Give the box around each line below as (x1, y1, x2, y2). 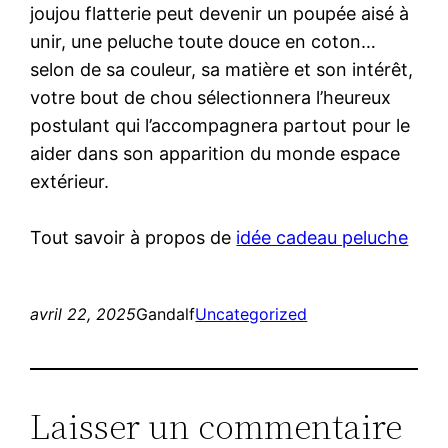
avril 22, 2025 (30, 303, 137, 324)
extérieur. (30, 170, 110, 192)
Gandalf (136, 303, 196, 324)
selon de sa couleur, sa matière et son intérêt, (30, 58, 414, 80)
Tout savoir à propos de (30, 226, 237, 248)
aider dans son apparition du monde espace (30, 142, 401, 164)
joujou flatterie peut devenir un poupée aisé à (30, 2, 410, 24)
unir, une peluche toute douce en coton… (30, 30, 377, 52)
